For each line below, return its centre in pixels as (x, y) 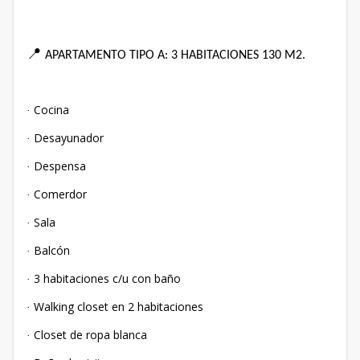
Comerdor (60, 194)
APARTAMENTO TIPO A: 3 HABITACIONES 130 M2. (175, 55)
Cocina (51, 109)
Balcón (52, 250)
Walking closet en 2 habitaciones (119, 306)
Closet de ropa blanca (90, 334)
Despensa (60, 166)
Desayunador (69, 137)
